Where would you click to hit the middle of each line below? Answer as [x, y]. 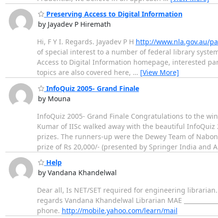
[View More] [159, 73]
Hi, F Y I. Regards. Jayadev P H [86, 42]
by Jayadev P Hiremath [74, 24]
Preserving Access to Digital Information [113, 14]
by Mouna [54, 98]
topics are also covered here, [85, 73]
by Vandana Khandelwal [77, 173]
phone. [49, 211]
